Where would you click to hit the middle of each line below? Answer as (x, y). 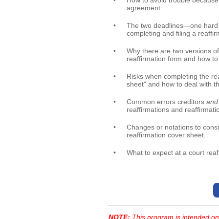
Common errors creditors (166, 102)
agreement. (144, 8)
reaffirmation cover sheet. (166, 135)
